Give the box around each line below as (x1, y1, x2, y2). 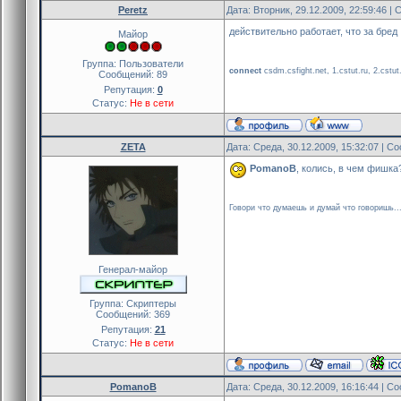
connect (229, 65, 261, 75)
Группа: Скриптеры (90, 297, 176, 309)
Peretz (118, 4, 148, 15)
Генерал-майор (98, 263, 167, 275)
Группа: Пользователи (82, 57, 183, 69)
